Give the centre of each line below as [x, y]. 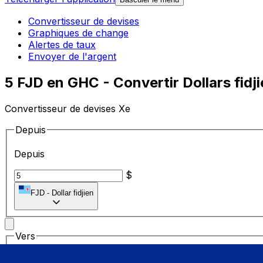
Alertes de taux [62, 45]
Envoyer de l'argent [72, 57]
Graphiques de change [78, 33]
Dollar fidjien [73, 193]
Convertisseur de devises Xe [68, 108]
